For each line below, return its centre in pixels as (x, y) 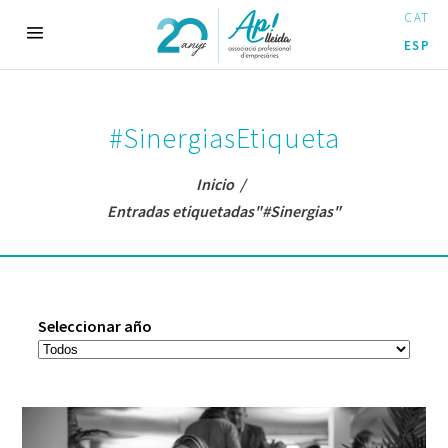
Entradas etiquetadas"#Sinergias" (224, 211)
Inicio (215, 184)
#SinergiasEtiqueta (224, 138)
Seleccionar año (95, 326)
